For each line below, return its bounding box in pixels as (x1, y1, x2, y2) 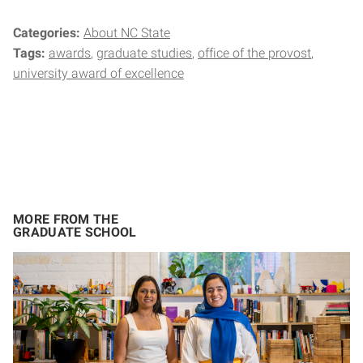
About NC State (83, 25, 170, 41)
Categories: (13, 25, 83, 41)
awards (49, 45, 91, 62)
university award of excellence (13, 66, 184, 82)
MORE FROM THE (13, 211, 118, 228)
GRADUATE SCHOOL (13, 224, 137, 241)
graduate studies (96, 45, 192, 62)
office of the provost (198, 45, 311, 62)
